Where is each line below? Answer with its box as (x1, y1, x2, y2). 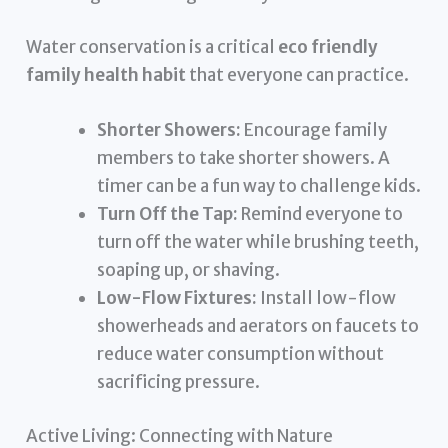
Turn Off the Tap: (97, 203, 239, 226)
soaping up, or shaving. (97, 259, 281, 282)
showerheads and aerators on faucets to (97, 315, 420, 338)
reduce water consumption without (97, 343, 385, 366)
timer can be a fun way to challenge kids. (97, 175, 422, 198)
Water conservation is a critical (26, 36, 279, 59)
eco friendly (278, 36, 379, 59)
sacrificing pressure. (97, 371, 261, 394)
